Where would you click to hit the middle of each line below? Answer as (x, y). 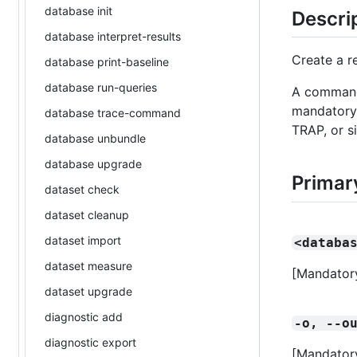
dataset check (82, 189)
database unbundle (95, 138)
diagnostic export (90, 342)
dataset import (83, 240)
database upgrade (93, 163)
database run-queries (101, 87)
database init (78, 10)
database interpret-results (113, 36)
